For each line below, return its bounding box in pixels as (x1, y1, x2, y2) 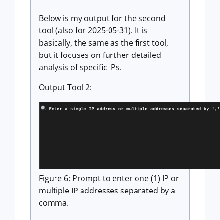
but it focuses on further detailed (39, 49, 161, 60)
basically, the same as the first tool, (39, 37, 168, 48)
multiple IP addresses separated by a (39, 185, 175, 196)
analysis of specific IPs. (39, 61, 122, 73)
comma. (39, 197, 69, 208)
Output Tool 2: (39, 82, 92, 93)
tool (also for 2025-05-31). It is (39, 25, 147, 36)
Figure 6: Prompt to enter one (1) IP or (39, 172, 179, 184)
